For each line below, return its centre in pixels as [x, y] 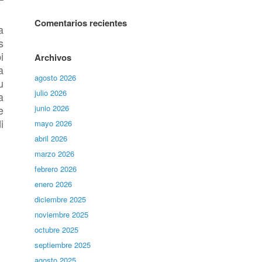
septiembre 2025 [63, 245]
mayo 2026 [54, 123]
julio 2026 [51, 93]
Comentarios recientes [81, 23]
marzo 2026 [55, 154]
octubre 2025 [57, 230]
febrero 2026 [56, 169]
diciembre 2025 [61, 199]
